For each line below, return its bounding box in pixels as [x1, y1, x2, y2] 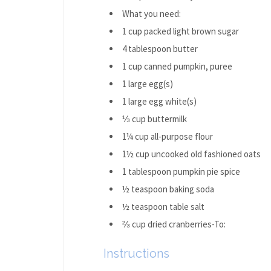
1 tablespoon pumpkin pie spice [122, 165, 240, 177]
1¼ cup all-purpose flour [122, 130, 213, 142]
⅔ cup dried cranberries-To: [122, 218, 226, 230]
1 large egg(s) [122, 77, 173, 90]
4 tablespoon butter [122, 42, 198, 54]
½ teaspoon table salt [122, 200, 204, 212]
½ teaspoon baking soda [122, 183, 214, 195]
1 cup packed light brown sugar [122, 25, 239, 37]
